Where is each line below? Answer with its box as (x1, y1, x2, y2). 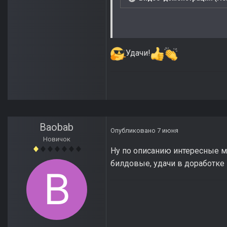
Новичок (43, 135, 70, 143)
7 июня (157, 127, 178, 135)
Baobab (40, 121, 74, 134)
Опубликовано (110, 127, 157, 135)
